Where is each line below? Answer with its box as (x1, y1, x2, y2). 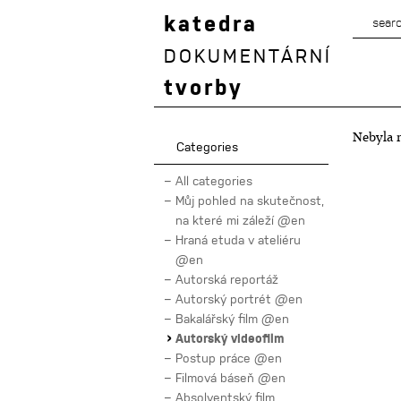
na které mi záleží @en (175, 213, 305, 227)
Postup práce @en (175, 351, 282, 365)
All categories (175, 174, 252, 188)
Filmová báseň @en (175, 371, 286, 385)
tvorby (164, 75, 243, 100)
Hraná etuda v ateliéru (175, 233, 301, 247)
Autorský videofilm (175, 331, 284, 346)
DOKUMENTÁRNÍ (164, 46, 332, 67)
